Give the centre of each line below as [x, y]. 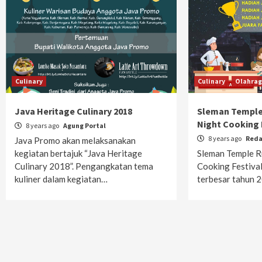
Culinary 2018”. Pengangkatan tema [84, 166]
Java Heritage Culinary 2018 [73, 111]
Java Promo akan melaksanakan [75, 140]
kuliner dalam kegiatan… [61, 179]
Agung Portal [85, 125]
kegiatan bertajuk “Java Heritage [78, 153]
